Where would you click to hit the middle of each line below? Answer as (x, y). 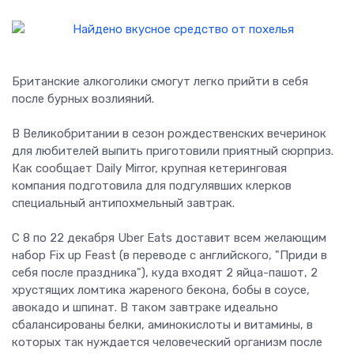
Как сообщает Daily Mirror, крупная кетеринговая (149, 169)
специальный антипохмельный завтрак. (123, 203)
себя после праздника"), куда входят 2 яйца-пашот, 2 (165, 273)
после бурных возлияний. (83, 99)
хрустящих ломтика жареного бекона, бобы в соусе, (161, 290)
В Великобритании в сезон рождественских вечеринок (169, 134)
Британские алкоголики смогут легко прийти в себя (160, 82)
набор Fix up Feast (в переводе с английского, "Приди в (169, 256)
